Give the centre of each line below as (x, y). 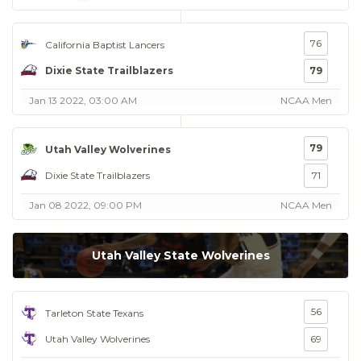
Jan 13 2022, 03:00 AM (83, 100)
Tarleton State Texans (94, 313)
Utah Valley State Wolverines (180, 255)
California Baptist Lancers (105, 44)
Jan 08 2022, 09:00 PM (85, 205)
